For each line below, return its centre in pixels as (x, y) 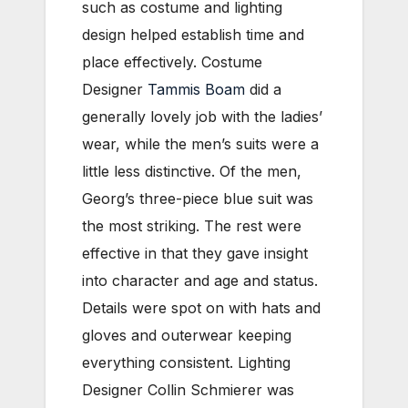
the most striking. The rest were (192, 225)
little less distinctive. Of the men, (192, 171)
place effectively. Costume (172, 61)
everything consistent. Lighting (186, 362)
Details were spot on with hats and (201, 307)
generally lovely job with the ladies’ (202, 116)
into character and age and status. (200, 280)
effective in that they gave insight (195, 253)
